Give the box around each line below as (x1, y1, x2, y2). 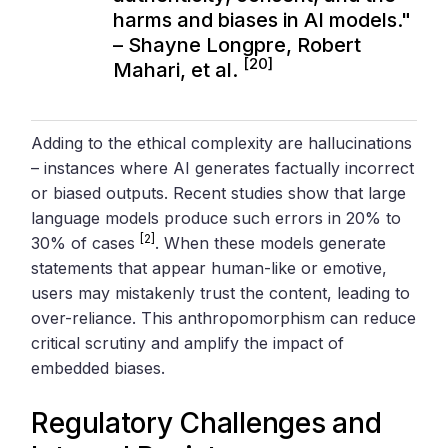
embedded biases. (31, 357, 166, 378)
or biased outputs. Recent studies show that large (31, 182, 407, 203)
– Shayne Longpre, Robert (113, 32, 362, 57)
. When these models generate (155, 232, 387, 253)
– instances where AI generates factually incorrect (31, 157, 415, 178)
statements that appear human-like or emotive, (31, 257, 388, 278)
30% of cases (31, 232, 141, 253)
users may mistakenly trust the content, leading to (31, 282, 411, 303)
